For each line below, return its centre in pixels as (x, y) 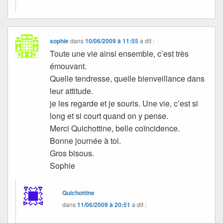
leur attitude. (72, 91)
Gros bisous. (72, 153)
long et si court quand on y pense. (109, 115)
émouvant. (68, 66)
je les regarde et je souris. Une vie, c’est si (124, 103)
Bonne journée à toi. (86, 140)
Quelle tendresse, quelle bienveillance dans (127, 78)
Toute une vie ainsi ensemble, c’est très (119, 53)
